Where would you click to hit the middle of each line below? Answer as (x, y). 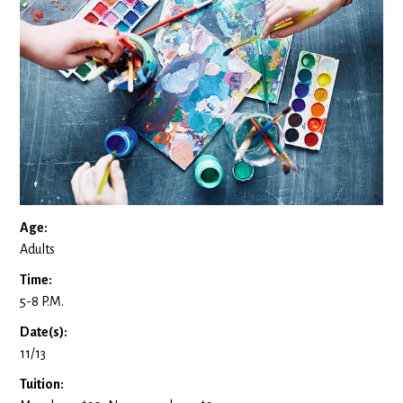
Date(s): (44, 331)
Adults (38, 249)
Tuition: (42, 384)
